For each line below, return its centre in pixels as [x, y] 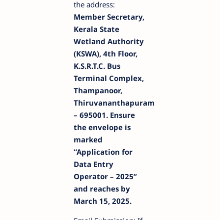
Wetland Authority [109, 41]
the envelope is [102, 127]
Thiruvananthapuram [114, 102]
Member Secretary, [109, 16]
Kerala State [96, 29]
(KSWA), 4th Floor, [106, 53]
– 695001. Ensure [104, 115]
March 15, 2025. [103, 201]
